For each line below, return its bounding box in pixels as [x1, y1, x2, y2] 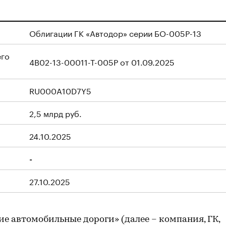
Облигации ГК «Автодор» [29, 26, 127, 39]
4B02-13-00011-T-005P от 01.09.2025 [29, 55, 175, 68]
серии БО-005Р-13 [129, 26, 201, 39]
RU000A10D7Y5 [29, 84, 91, 96]
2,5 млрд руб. [29, 106, 82, 119]
